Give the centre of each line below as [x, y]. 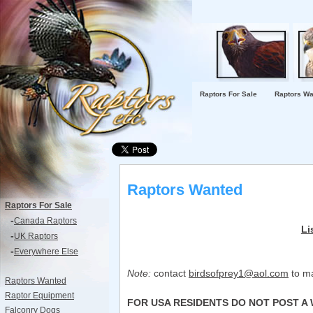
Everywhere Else [46, 252]
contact [170, 274]
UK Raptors [36, 236]
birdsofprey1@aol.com [239, 274]
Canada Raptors [45, 221]
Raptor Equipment [39, 296]
